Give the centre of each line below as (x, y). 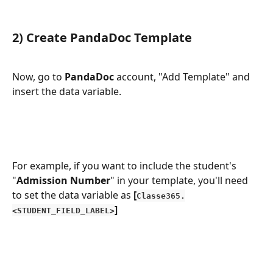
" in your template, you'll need (180, 180)
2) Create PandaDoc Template (102, 37)
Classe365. (161, 196)
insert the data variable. (67, 92)
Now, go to (38, 77)
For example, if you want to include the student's (126, 165)
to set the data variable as (73, 195)
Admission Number (63, 180)
